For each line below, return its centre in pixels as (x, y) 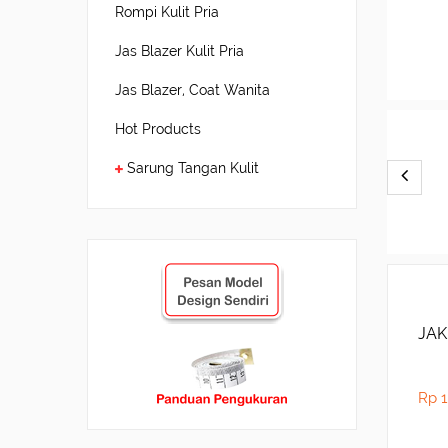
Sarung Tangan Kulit (193, 168)
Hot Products (158, 129)
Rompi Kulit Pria (167, 12)
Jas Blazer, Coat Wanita (192, 90)
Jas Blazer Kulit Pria (179, 51)
